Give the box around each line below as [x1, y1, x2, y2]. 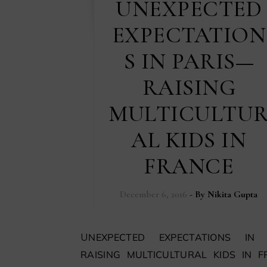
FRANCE [144, 152, 234, 180]
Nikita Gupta [207, 188, 258, 200]
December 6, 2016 [120, 188, 188, 200]
